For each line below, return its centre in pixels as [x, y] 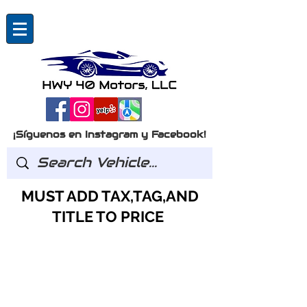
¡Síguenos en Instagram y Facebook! [110, 134]
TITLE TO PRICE [110, 217]
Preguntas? [110, 271]
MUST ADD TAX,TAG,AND [110, 196]
